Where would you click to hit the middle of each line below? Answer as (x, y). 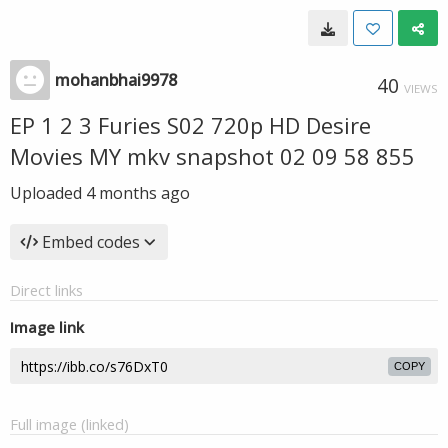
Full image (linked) (69, 424)
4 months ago (138, 193)
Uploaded (48, 193)
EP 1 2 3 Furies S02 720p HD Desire (190, 125)
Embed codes (91, 242)
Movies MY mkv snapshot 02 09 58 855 (212, 156)
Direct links (46, 290)
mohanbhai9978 (116, 80)
